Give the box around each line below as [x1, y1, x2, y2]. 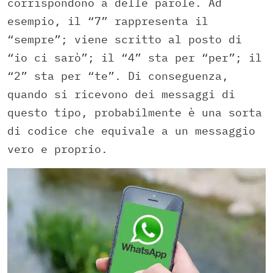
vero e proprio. [7, 141, 108, 156]
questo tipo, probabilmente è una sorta [7, 105, 262, 119]
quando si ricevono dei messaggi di [7, 87, 235, 101]
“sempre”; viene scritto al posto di [7, 32, 242, 46]
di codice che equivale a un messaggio [7, 123, 255, 138]
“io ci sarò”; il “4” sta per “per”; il [7, 50, 262, 65]
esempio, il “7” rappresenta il [7, 13, 208, 28]
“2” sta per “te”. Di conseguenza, [7, 68, 229, 83]
